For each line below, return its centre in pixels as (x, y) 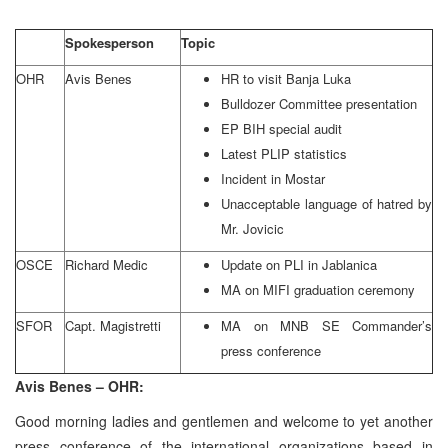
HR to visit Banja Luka (286, 78)
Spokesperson (109, 42)
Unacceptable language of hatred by (326, 203)
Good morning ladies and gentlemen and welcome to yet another (224, 420)
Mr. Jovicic (252, 228)
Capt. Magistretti (113, 325)
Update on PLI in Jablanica (299, 264)
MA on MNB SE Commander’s (326, 325)
